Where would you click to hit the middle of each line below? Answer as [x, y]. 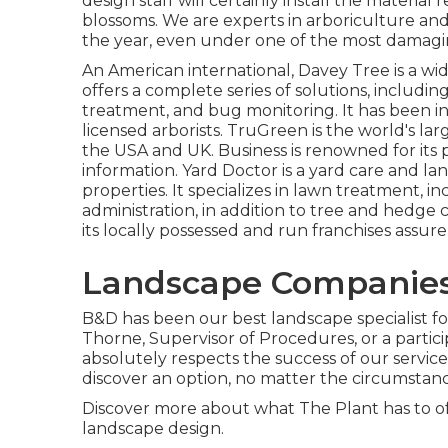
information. [132, 170]
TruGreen [267, 130]
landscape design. [153, 428]
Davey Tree [344, 70]
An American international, [190, 70]
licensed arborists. [154, 130]
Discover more [139, 408]
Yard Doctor [230, 170]
